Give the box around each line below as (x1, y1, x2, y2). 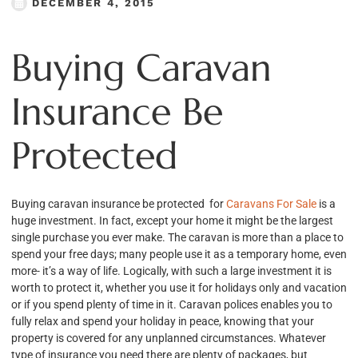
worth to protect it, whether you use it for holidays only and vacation (11, 280, 347, 294)
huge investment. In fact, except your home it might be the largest (11, 213, 333, 227)
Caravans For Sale (226, 197, 316, 210)
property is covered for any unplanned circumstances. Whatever (11, 331, 326, 344)
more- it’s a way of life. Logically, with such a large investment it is (11, 264, 332, 277)
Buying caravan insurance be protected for (11, 197, 226, 210)
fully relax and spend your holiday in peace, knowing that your (11, 314, 314, 328)
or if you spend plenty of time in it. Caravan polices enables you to (11, 297, 332, 311)
